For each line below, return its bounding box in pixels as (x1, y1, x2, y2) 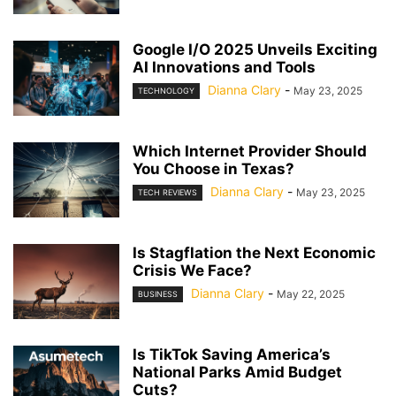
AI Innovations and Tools (133, 58, 316, 77)
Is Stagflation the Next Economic (133, 244, 376, 263)
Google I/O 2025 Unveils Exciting (133, 41, 377, 59)
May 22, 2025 (277, 287, 345, 301)
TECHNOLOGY (138, 86, 194, 96)
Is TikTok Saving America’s (133, 346, 331, 364)
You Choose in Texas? (133, 160, 294, 179)
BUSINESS (138, 289, 178, 300)
